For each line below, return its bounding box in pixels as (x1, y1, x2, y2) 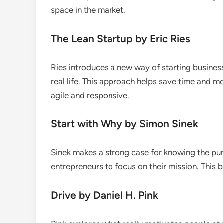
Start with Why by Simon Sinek (51, 117, 198, 130)
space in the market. (51, 5, 125, 15)
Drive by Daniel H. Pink (51, 189, 158, 201)
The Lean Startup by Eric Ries (51, 32, 190, 45)
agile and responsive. (51, 90, 129, 100)
